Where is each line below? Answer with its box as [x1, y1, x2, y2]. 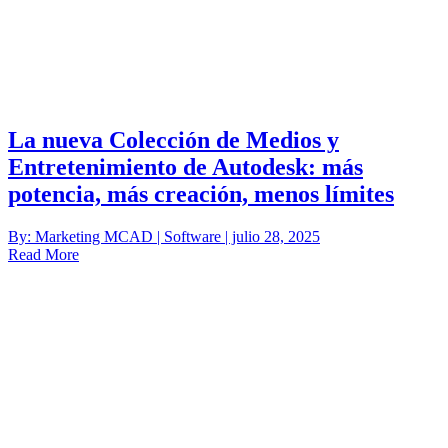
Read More [8, 245, 79, 263]
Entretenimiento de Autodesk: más [8, 153, 363, 180]
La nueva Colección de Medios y [8, 126, 339, 153]
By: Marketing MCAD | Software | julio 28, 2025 [8, 227, 320, 245]
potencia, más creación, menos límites [8, 180, 394, 207]
